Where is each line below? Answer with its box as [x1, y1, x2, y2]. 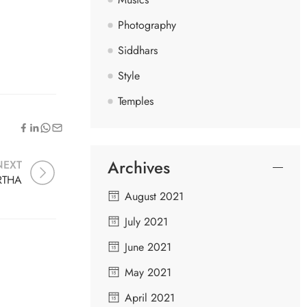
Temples [118, 93, 153, 109]
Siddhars [118, 42, 158, 58]
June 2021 [125, 238, 171, 255]
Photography [118, 16, 176, 33]
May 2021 [125, 264, 171, 280]
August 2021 [125, 188, 184, 204]
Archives [108, 155, 170, 180]
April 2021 [125, 289, 175, 306]
